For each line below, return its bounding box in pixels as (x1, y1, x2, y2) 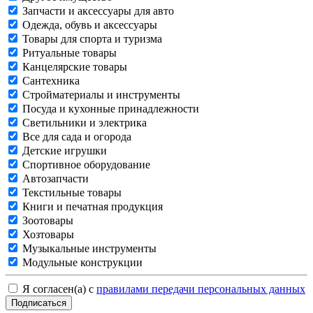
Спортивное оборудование (22, 158, 150, 170)
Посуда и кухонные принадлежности (22, 102, 199, 115)
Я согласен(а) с (22, 282, 96, 295)
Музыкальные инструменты (22, 242, 156, 254)
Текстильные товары (22, 186, 122, 198)
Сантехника (22, 74, 80, 87)
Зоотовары (22, 214, 73, 226)
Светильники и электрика (22, 116, 147, 129)
